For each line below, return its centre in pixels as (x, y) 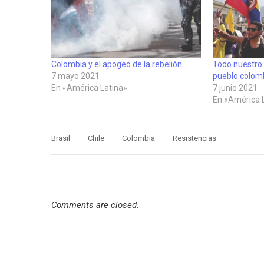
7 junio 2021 (235, 88)
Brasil (61, 138)
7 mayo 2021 (75, 76)
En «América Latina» (89, 88)
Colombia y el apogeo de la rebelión (117, 64)
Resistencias (194, 138)
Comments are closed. (95, 205)
